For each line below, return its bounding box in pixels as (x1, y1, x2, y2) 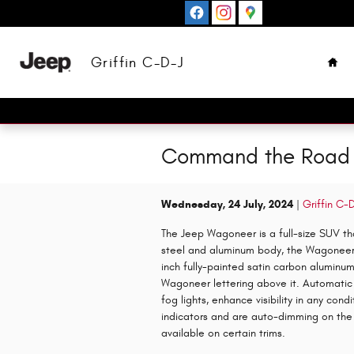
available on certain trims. (161, 326, 285, 340)
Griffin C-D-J (91, 54, 185, 71)
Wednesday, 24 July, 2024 (161, 198, 293, 211)
